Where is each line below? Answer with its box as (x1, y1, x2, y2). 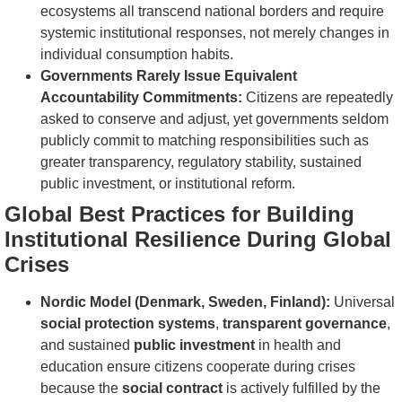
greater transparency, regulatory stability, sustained (40, 154, 362, 170)
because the (40, 380, 122, 397)
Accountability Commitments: (40, 90, 246, 106)
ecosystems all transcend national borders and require (40, 4, 384, 20)
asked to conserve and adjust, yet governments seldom (40, 111, 389, 127)
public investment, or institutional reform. (40, 176, 295, 192)
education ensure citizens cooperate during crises (40, 359, 355, 375)
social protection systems (40, 316, 215, 332)
